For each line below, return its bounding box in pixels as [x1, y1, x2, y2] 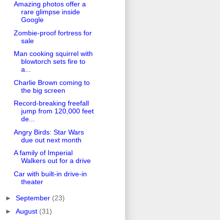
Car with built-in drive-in [13, 169, 87, 178]
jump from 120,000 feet [21, 107, 94, 115]
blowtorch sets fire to [21, 57, 85, 66]
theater [21, 177, 43, 186]
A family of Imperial [13, 149, 73, 157]
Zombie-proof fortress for [13, 28, 92, 37]
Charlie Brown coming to [13, 78, 90, 86]
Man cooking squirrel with [13, 50, 93, 58]
